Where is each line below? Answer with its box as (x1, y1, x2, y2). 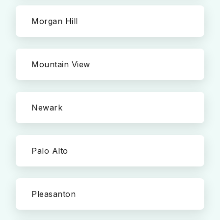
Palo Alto (31, 146, 68, 156)
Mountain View (31, 59, 90, 69)
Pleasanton (31, 189, 76, 199)
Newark (31, 103, 62, 112)
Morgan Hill (31, 16, 78, 26)
